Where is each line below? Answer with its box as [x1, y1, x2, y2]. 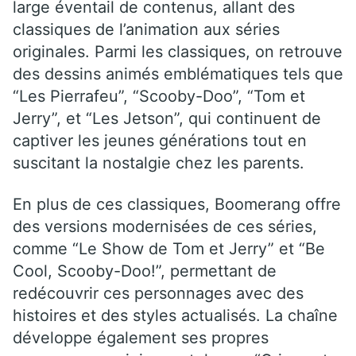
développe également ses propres [13, 327, 269, 347]
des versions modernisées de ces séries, [13, 216, 317, 236]
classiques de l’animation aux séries [13, 19, 280, 39]
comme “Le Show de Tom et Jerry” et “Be [13, 238, 325, 258]
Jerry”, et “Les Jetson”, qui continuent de [13, 108, 321, 128]
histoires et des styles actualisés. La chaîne [13, 305, 338, 325]
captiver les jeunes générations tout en [13, 130, 307, 150]
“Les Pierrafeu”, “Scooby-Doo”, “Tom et [13, 86, 305, 106]
